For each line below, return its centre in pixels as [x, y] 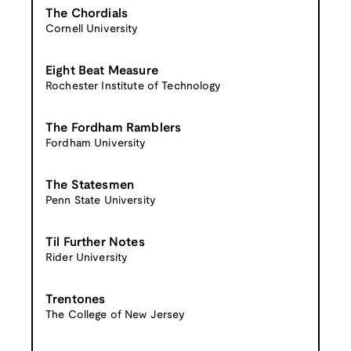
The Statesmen [90, 185]
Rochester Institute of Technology [134, 86]
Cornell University [92, 29]
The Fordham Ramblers [114, 128]
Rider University [87, 258]
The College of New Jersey [116, 315]
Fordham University [96, 143]
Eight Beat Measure [102, 71]
